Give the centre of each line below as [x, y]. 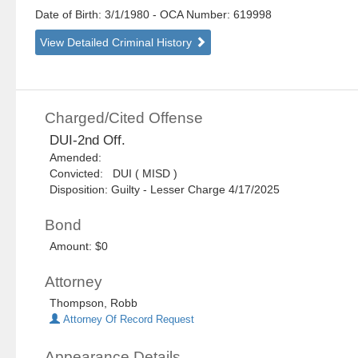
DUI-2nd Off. [88, 141]
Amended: [79, 158]
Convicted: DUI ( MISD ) [114, 174]
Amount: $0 [79, 247]
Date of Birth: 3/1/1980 [94, 15]
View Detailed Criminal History [118, 43]
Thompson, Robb [94, 303]
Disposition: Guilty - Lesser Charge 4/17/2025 [165, 190]
